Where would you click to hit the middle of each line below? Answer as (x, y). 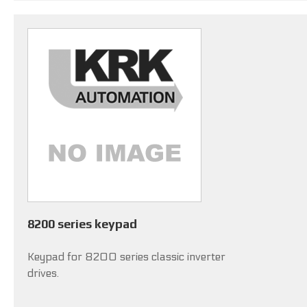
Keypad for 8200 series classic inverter (126, 257)
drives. (43, 273)
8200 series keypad (82, 224)
